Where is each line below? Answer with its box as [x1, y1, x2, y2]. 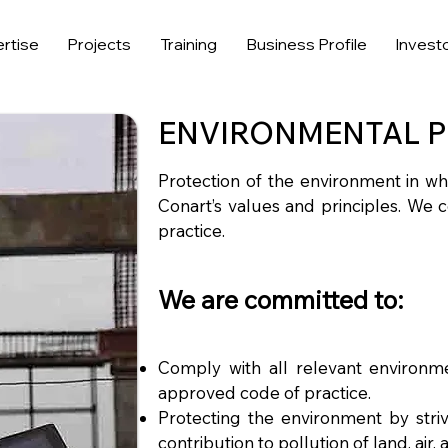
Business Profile [245, 34, 367, 54]
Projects [67, 34, 132, 54]
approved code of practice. [158, 382, 371, 403]
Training [160, 34, 218, 54]
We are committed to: [158, 284, 403, 315]
